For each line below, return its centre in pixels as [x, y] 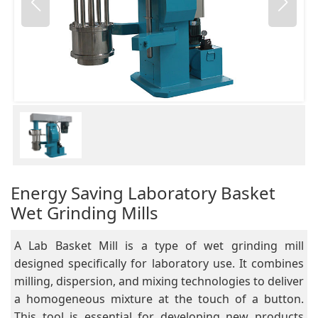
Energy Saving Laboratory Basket [143, 193]
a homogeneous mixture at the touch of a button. [159, 299]
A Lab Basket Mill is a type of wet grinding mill [159, 246]
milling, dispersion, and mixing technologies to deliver [159, 281]
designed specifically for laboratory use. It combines [159, 264]
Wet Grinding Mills [84, 213]
